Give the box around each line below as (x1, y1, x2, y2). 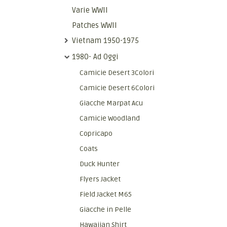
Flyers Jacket (80, 175, 121, 183)
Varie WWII (72, 6, 108, 15)
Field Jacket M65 (80, 190, 132, 199)
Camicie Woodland (80, 114, 140, 123)
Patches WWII (72, 21, 117, 30)
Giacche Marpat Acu (80, 99, 143, 107)
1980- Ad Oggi (72, 52, 119, 61)
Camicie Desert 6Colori (80, 84, 155, 92)
